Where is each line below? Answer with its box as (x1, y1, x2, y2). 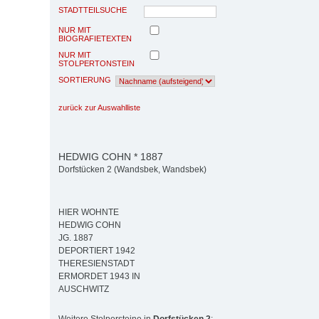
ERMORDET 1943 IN (58, 271, 140, 282)
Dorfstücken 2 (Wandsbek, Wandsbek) (58, 164, 206, 175)
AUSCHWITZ (58, 284, 109, 295)
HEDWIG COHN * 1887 (58, 150, 163, 162)
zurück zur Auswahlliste (58, 103, 140, 112)
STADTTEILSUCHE (58, 5, 127, 14)
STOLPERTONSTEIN (58, 58, 135, 68)
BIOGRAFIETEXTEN (58, 33, 132, 43)
